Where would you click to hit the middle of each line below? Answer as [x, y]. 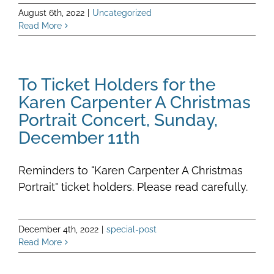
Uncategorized [122, 13]
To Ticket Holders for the [117, 84]
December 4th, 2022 [58, 229]
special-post [131, 229]
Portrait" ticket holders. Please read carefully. [133, 187]
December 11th [79, 137]
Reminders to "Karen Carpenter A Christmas [131, 170]
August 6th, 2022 [51, 13]
